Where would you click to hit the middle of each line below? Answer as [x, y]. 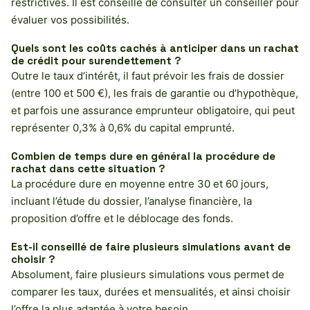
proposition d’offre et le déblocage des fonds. [122, 218]
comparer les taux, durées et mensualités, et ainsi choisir [151, 291]
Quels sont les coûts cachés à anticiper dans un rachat [155, 48]
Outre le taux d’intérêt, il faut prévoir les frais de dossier [148, 75]
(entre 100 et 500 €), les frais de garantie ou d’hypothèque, [155, 93]
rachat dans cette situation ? [88, 168]
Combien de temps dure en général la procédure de [143, 156]
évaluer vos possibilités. [70, 19]
